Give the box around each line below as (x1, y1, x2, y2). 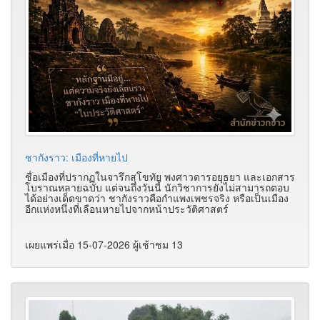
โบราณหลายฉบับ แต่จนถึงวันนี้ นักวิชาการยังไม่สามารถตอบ (25, 179, 289, 194)
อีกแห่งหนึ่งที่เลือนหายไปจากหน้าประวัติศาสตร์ (25, 201, 229, 216)
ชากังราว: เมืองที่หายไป (25, 149, 128, 164)
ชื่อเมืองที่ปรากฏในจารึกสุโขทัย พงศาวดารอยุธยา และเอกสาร (25, 169, 295, 184)
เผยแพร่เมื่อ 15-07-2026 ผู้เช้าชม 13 (25, 236, 183, 251)
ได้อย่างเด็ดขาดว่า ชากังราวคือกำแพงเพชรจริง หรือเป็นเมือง (25, 190, 289, 205)
